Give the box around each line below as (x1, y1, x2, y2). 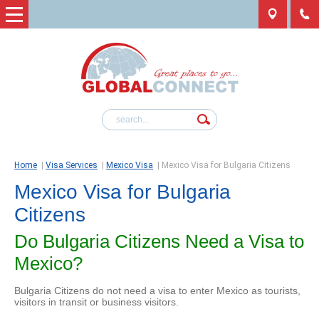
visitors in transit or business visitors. (14, 296, 179, 308)
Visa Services (46, 160, 98, 171)
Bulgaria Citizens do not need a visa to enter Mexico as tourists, (14, 285, 300, 297)
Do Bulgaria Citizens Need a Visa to (14, 231, 304, 253)
